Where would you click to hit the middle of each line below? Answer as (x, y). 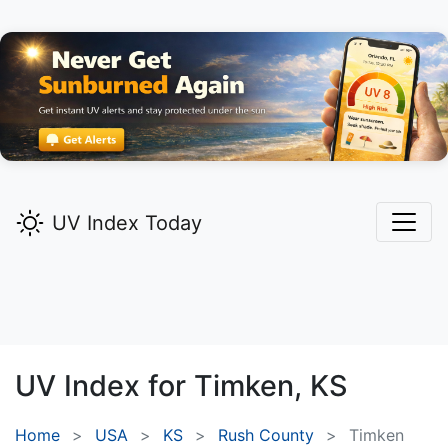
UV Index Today (127, 223)
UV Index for (104, 386)
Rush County (266, 435)
